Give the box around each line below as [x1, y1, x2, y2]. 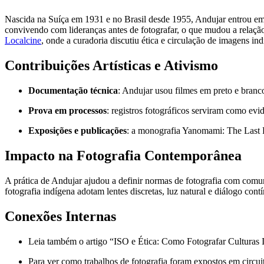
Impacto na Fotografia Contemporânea [5, 148, 242, 164]
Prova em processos [28, 105, 107, 116]
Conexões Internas [5, 208, 116, 224]
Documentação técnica [28, 85, 118, 96]
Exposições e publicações [28, 126, 127, 136]
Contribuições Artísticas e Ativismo [5, 58, 218, 74]
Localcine [5, 35, 41, 46]
